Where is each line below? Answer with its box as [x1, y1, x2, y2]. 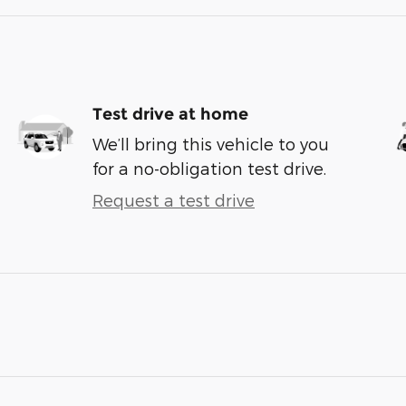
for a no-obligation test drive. [92, 158, 326, 178]
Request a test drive [92, 189, 255, 209]
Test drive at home [92, 103, 248, 124]
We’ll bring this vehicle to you [92, 133, 329, 153]
